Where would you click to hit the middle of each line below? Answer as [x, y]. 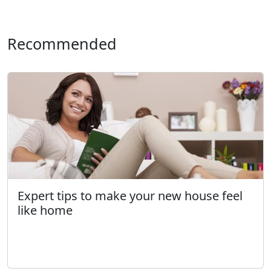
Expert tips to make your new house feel [130, 195]
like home [45, 210]
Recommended [62, 43]
